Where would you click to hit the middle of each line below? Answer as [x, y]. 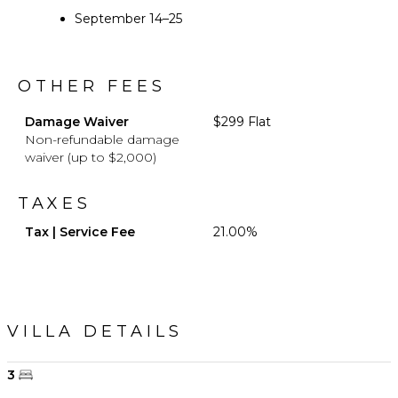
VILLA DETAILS [95, 331]
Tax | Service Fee [80, 231]
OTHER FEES [92, 86]
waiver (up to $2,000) [91, 157]
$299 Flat [242, 121]
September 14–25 [128, 18]
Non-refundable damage [102, 139]
